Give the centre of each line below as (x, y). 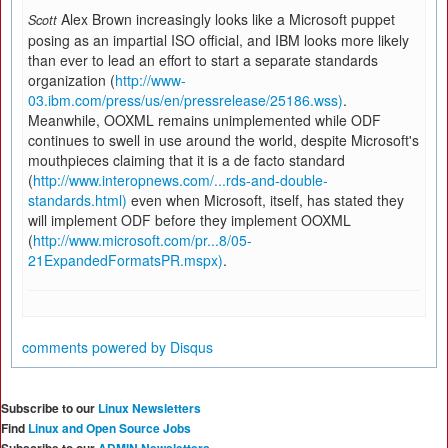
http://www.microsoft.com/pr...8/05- (142, 240)
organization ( (71, 80)
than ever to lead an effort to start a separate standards (203, 60)
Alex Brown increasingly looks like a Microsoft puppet (228, 19)
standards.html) (77, 200)
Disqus (191, 347)
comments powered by (96, 347)
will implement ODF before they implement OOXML (189, 220)
